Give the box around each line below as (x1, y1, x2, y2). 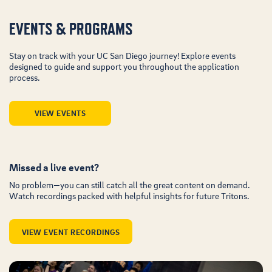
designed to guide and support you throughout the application (9, 61, 239, 72)
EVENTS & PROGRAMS (9, 19, 133, 38)
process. (9, 72, 40, 83)
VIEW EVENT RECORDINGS (21, 226, 120, 237)
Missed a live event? (9, 160, 99, 174)
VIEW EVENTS (34, 108, 86, 118)
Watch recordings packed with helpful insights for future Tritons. (9, 190, 250, 202)
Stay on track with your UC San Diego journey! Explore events (9, 50, 236, 61)
